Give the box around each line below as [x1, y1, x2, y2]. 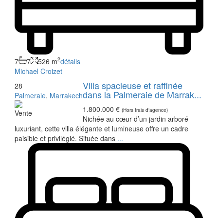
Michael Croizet [15, 66, 62, 76]
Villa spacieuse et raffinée [83, 78, 182, 91]
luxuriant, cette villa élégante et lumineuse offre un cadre [15, 123, 188, 133]
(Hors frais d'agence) [122, 106, 168, 113]
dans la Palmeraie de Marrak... [83, 88, 201, 101]
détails [60, 56, 80, 66]
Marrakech [50, 90, 83, 100]
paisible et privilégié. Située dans [15, 133, 117, 143]
